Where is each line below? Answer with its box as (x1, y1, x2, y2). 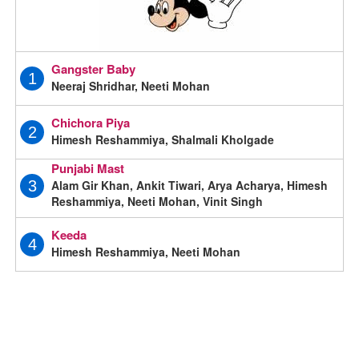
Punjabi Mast (51, 159, 125, 177)
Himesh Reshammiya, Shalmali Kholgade (51, 131, 275, 147)
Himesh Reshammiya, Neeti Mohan (51, 243, 241, 260)
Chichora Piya (51, 113, 131, 131)
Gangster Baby (51, 59, 136, 78)
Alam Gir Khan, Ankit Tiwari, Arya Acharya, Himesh (51, 176, 329, 193)
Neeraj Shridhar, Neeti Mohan (51, 77, 211, 94)
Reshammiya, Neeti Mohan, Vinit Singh (51, 192, 264, 209)
